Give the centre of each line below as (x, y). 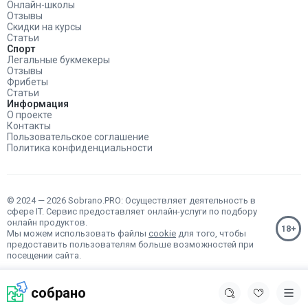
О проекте (30, 115)
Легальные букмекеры (58, 60)
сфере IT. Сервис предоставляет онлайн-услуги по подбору (132, 211)
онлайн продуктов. (47, 222)
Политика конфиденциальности (80, 148)
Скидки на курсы (44, 27)
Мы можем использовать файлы (78, 233)
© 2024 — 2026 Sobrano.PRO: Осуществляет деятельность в (131, 200)
